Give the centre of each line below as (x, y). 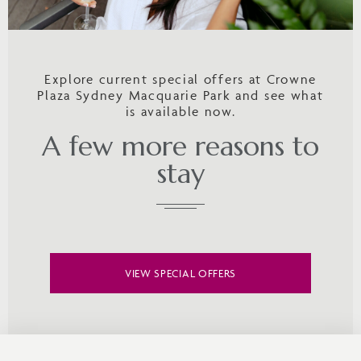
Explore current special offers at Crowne (180, 79)
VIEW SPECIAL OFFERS (180, 273)
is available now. (180, 111)
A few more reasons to (180, 146)
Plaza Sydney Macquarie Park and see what (180, 95)
